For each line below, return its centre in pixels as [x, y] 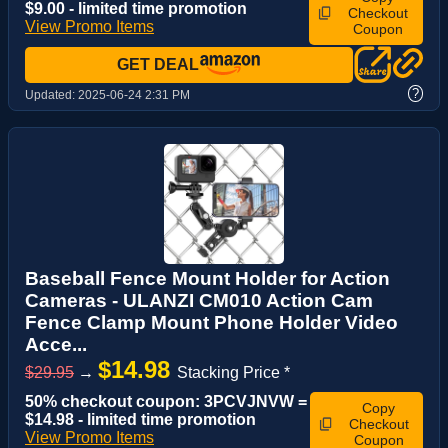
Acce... [56, 345]
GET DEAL [158, 65]
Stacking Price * [233, 373]
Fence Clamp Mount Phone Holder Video [211, 323]
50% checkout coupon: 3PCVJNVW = [166, 402]
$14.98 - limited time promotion [140, 420]
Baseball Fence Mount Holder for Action [207, 279]
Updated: [51, 95]
